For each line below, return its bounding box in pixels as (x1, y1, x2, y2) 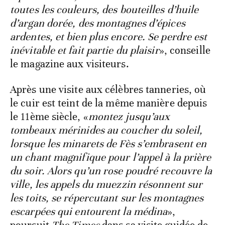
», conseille (159, 44, 210, 57)
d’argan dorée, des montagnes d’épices (10, 17, 185, 30)
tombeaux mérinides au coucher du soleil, (10, 124, 203, 137)
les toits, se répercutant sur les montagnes (10, 191, 204, 205)
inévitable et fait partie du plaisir (10, 44, 159, 57)
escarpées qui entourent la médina (10, 205, 168, 218)
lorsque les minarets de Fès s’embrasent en (10, 137, 207, 151)
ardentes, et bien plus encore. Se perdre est (10, 30, 207, 44)
